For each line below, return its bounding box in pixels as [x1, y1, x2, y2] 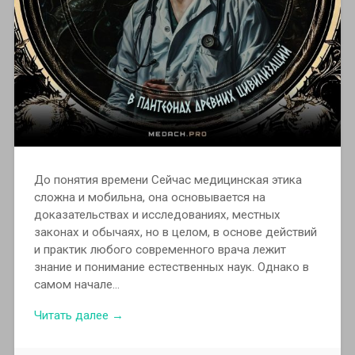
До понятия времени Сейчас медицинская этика [33, 172, 302, 187]
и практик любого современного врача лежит [33, 242, 286, 257]
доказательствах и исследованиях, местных [33, 207, 281, 222]
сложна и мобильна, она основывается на [33, 189, 265, 204]
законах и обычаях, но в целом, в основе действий [33, 224, 317, 239]
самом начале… [33, 277, 120, 292]
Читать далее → [33, 307, 124, 323]
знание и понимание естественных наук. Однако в [33, 259, 309, 274]
